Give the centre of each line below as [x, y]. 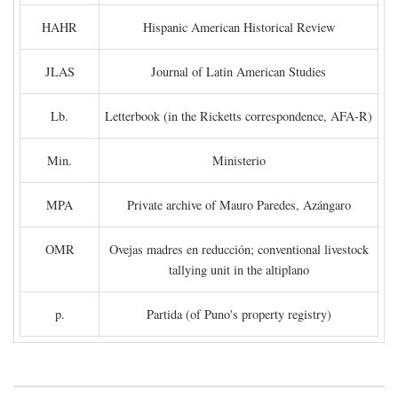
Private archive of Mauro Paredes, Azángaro [239, 205]
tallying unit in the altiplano [239, 270]
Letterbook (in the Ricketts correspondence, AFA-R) [239, 116]
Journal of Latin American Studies [239, 72]
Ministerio [239, 161]
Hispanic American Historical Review [239, 28]
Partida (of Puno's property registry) [239, 314]
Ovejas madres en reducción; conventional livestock [239, 250]
